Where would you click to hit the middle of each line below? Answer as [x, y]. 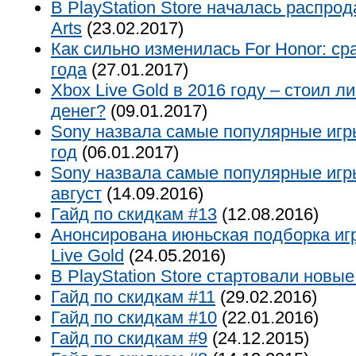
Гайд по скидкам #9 [129, 338]
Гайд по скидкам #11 [133, 297]
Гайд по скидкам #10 [134, 317]
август [76, 193]
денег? [78, 111]
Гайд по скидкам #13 [134, 214]
